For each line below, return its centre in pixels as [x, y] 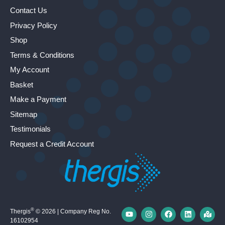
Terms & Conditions [42, 55]
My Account [30, 70]
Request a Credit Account [52, 144]
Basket [22, 84]
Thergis [20, 211]
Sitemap [24, 114]
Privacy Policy [34, 25]
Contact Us [29, 11]
